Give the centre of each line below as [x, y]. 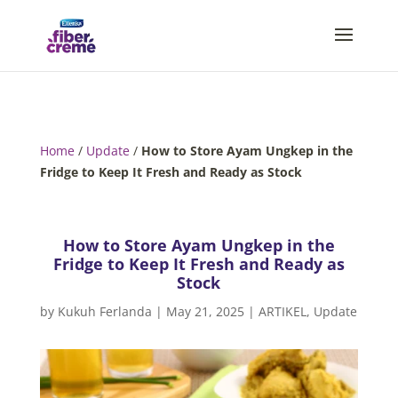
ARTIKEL [283, 311]
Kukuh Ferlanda [105, 311]
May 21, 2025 [206, 311]
